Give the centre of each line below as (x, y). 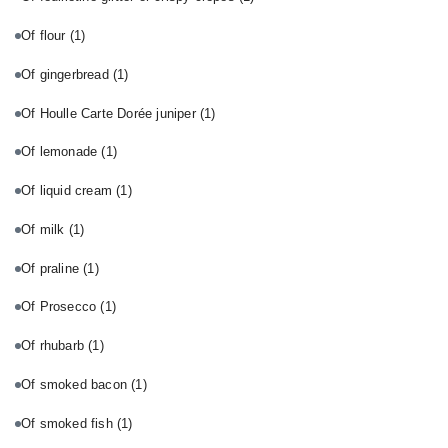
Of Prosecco (61, 307)
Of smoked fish (69, 423)
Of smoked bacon (76, 384)
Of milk (45, 229)
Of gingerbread (67, 74)
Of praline (52, 268)
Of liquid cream (69, 191)
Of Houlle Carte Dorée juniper (110, 113)
